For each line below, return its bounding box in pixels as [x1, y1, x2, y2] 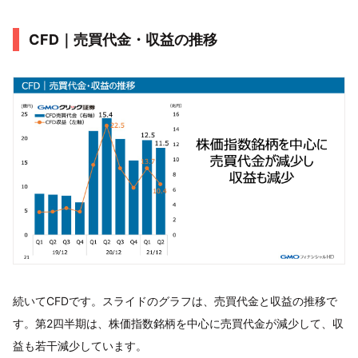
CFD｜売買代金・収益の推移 [29, 30, 217, 48]
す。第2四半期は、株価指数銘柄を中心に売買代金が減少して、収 [13, 316, 344, 330]
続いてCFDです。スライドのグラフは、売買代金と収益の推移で [13, 293, 337, 308]
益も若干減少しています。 [13, 338, 147, 352]
